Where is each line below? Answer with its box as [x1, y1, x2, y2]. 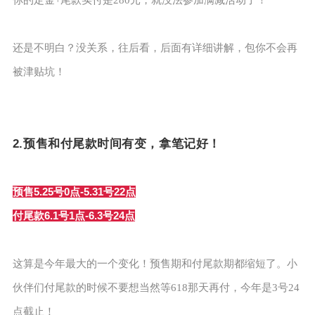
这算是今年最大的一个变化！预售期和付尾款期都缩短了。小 [12, 257, 297, 269]
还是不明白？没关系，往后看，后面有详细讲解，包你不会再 [12, 41, 297, 53]
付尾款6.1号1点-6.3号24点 [12, 209, 135, 221]
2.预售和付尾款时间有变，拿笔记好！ [12, 136, 221, 150]
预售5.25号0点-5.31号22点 [12, 185, 136, 198]
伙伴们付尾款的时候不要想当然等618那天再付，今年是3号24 [12, 281, 300, 293]
